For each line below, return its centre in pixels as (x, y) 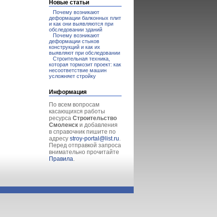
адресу (59, 139)
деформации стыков (74, 41)
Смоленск (63, 125)
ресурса (61, 118)
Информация (68, 92)
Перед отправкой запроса (85, 145)
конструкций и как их (75, 47)
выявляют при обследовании (85, 53)
